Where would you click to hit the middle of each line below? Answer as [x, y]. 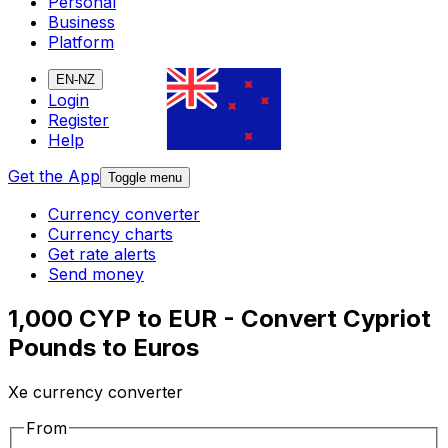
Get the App [54, 176]
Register [78, 120]
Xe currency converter [95, 392]
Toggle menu [145, 178]
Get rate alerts [102, 254]
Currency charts [110, 234]
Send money [96, 274]
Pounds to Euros [103, 348]
